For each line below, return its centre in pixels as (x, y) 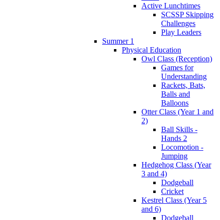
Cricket (172, 191)
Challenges (178, 23)
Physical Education (151, 50)
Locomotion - (182, 147)
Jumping (174, 156)
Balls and (176, 94)
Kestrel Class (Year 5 (174, 200)
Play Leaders (181, 32)
